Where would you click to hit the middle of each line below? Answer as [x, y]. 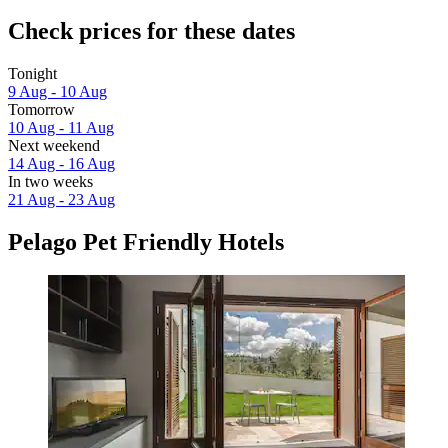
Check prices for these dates [151, 30]
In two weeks [50, 181]
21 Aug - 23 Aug [61, 199]
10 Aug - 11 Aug [61, 127]
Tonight [32, 73]
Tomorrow [41, 109]
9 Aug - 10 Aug [57, 91]
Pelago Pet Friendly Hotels [146, 241]
